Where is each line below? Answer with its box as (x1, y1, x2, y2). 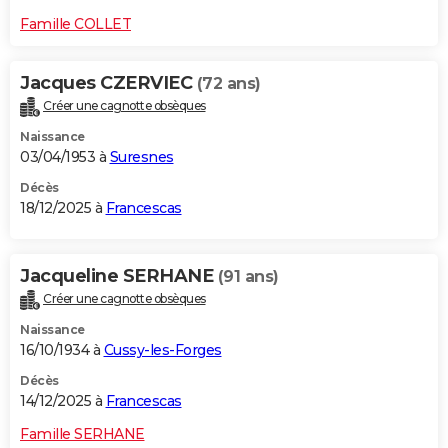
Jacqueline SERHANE (20, 264, 218, 287)
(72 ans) (196, 73, 261, 93)
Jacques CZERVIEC (20, 71, 197, 94)
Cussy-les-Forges (103, 340, 222, 359)
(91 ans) (217, 266, 279, 286)
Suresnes (109, 147, 174, 166)
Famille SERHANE (20, 424, 145, 443)
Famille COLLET (20, 14, 131, 33)
